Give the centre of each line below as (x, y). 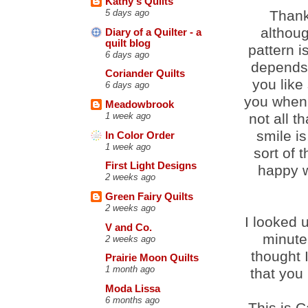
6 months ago (132, 300)
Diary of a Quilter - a (153, 32)
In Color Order (140, 135)
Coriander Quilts (145, 74)
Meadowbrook (140, 105)
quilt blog (128, 43)
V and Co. (129, 227)
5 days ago (127, 13)
